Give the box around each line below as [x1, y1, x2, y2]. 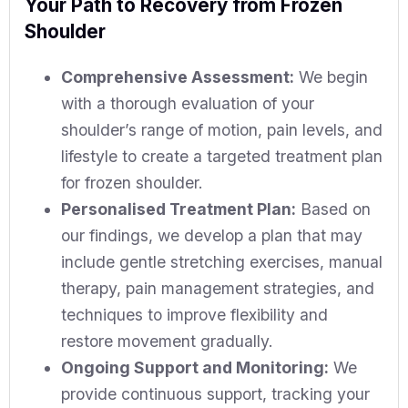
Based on [296, 199, 371, 219]
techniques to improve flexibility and [61, 304, 328, 324]
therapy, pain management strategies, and [61, 278, 374, 298]
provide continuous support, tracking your [61, 383, 370, 403]
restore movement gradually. [61, 331, 273, 351]
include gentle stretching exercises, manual [61, 251, 382, 271]
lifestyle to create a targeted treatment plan [61, 146, 382, 166]
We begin [294, 66, 368, 87]
